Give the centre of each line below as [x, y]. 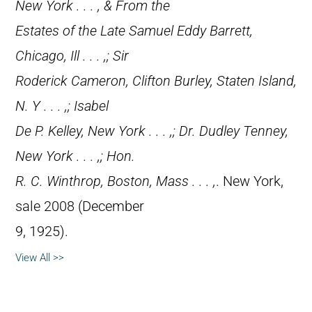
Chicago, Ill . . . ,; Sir [72, 56]
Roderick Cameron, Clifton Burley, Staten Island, [156, 81]
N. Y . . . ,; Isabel [62, 106]
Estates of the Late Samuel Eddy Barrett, [134, 31]
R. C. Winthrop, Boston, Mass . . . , [116, 181]
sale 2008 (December [80, 206]
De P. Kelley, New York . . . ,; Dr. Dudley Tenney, [152, 131]
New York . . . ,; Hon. [75, 156]
